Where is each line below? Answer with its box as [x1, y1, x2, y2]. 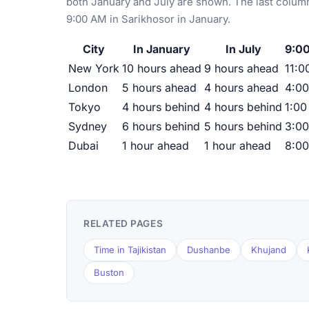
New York [68, 61, 119, 76]
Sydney [68, 119, 107, 134]
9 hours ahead [204, 61, 279, 76]
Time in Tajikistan [94, 244, 166, 256]
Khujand [251, 244, 286, 256]
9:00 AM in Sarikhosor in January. [66, 12, 230, 26]
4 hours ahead [204, 81, 279, 95]
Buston [94, 267, 124, 279]
